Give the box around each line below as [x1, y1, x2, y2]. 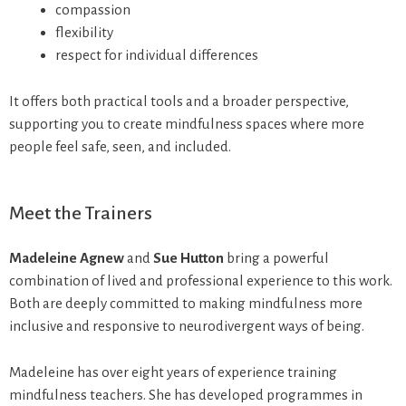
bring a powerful [224, 250, 329, 266]
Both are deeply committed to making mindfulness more [9, 295, 362, 312]
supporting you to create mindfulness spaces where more [9, 115, 364, 131]
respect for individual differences [55, 47, 258, 63]
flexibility [55, 24, 113, 41]
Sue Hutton [153, 250, 224, 266]
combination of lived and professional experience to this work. [9, 273, 392, 289]
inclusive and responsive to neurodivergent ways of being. [9, 318, 364, 334]
